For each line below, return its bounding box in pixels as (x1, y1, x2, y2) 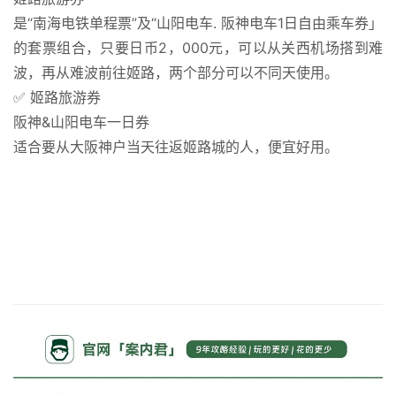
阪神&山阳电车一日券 (13, 112, 149, 131)
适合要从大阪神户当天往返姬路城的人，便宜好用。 (13, 137, 339, 156)
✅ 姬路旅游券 (13, 88, 101, 106)
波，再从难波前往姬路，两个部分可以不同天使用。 (13, 63, 339, 81)
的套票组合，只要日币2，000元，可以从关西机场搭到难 (13, 38, 383, 57)
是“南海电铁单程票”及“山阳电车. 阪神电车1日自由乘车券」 (13, 13, 383, 32)
